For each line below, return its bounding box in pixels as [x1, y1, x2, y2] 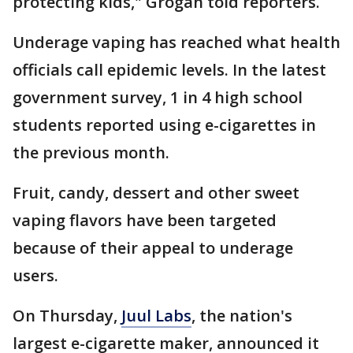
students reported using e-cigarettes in [13, 114, 316, 136]
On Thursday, [13, 305, 121, 327]
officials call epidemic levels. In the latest [13, 59, 326, 81]
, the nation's [191, 305, 292, 327]
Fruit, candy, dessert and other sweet [13, 182, 299, 204]
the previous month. [13, 142, 169, 164]
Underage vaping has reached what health [13, 32, 340, 54]
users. [13, 265, 58, 287]
